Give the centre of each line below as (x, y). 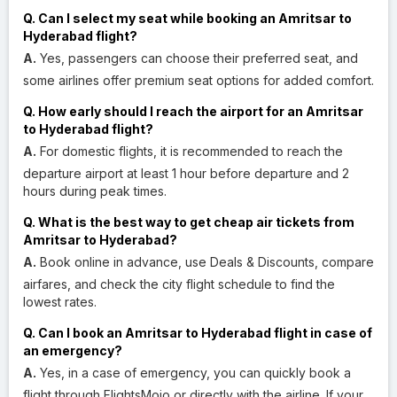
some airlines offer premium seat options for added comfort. (198, 80)
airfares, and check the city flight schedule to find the (179, 284)
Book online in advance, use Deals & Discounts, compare (205, 261)
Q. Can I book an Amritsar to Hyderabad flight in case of (198, 332)
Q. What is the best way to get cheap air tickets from (189, 222)
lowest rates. (60, 301)
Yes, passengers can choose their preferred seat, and (197, 58)
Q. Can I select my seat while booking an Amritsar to (187, 18)
